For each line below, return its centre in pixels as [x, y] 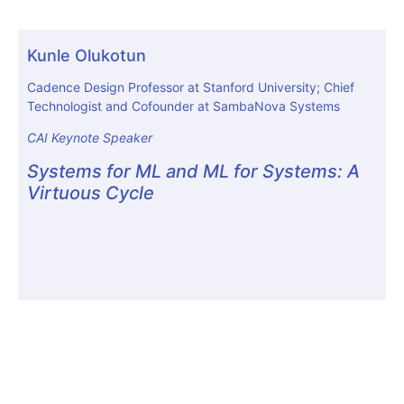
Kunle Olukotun [87, 55]
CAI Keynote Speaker [90, 138]
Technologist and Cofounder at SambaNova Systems [184, 106]
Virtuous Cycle [91, 193]
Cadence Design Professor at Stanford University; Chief [191, 87]
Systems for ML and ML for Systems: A [193, 171]
